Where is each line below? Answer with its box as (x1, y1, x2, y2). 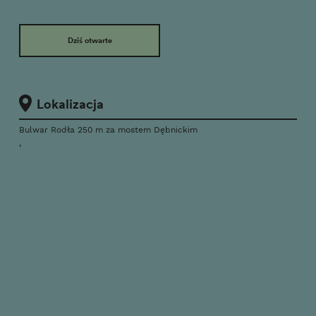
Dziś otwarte (67, 34, 112, 47)
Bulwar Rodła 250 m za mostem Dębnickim (19, 125, 197, 135)
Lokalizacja (37, 95, 104, 112)
